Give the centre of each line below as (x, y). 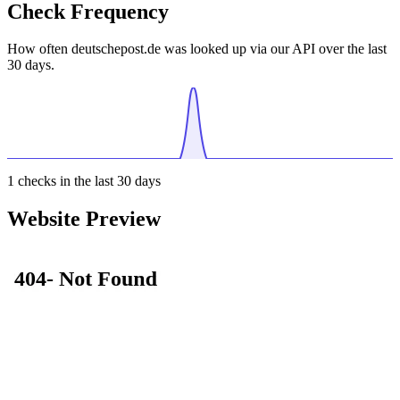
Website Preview (84, 219)
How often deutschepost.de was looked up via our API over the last (197, 49)
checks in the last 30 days (87, 181)
